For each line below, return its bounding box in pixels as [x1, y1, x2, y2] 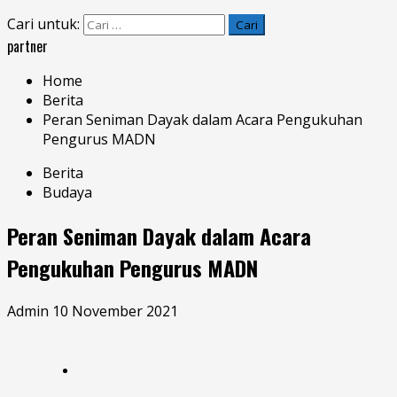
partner [7, 35, 48, 57]
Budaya [43, 183, 92, 202]
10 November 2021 [52, 300, 178, 321]
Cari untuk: [7, 14, 80, 34]
